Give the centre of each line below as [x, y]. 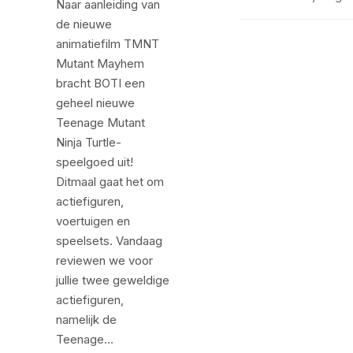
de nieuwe [84, 24]
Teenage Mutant [101, 122]
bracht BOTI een [101, 83]
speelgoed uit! [95, 162]
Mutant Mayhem [100, 63]
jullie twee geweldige [113, 280]
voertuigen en [93, 221]
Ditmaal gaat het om [110, 181]
